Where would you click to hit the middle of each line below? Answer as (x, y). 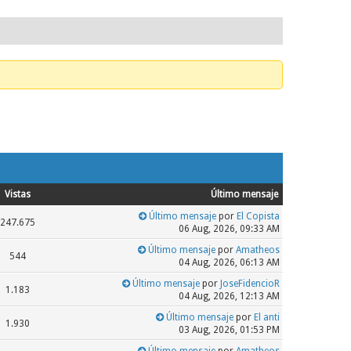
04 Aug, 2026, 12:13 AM (229, 296)
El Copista (258, 216)
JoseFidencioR (250, 283)
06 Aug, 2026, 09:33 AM (229, 228)
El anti (266, 317)
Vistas (17, 194)
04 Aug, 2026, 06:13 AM (229, 262)
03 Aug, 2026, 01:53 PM (229, 329)
